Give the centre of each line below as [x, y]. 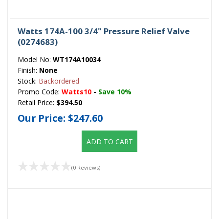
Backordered [59, 81]
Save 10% [115, 92]
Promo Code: [40, 92]
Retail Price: [37, 103]
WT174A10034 [77, 60]
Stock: [28, 81]
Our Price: [43, 118]
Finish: [28, 70]
